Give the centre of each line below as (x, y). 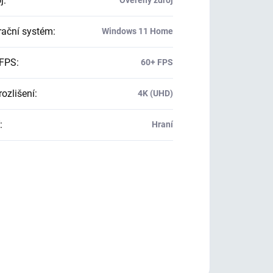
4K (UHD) (155, 93)
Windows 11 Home (137, 31)
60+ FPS (157, 62)
